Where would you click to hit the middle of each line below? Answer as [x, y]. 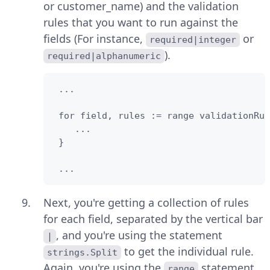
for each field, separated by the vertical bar [153, 219]
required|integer [193, 40]
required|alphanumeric [104, 56]
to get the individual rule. [189, 252]
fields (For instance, [95, 39]
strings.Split [83, 253]
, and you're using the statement [140, 235]
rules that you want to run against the [141, 23]
